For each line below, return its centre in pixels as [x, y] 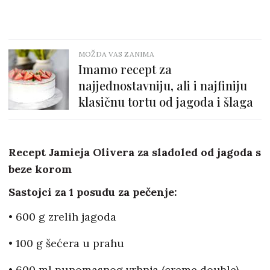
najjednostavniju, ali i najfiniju [163, 86]
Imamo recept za [125, 69]
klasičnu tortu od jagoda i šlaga [166, 102]
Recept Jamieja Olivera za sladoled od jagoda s [135, 152]
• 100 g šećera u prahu [66, 243]
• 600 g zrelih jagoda [62, 217]
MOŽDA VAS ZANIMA [116, 54]
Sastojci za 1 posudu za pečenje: [94, 192]
